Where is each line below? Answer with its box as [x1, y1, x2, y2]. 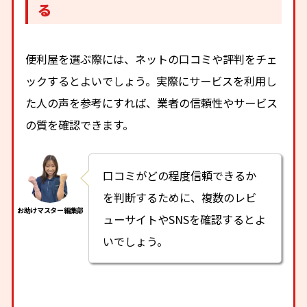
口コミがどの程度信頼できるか [103, 167, 257, 184]
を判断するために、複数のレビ [103, 188, 257, 206]
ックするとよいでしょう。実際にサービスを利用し [25, 72, 278, 89]
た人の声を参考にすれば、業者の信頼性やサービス [25, 94, 278, 111]
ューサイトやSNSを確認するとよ [103, 210, 267, 228]
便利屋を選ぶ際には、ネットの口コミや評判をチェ [25, 50, 278, 67]
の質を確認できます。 [25, 116, 134, 133]
